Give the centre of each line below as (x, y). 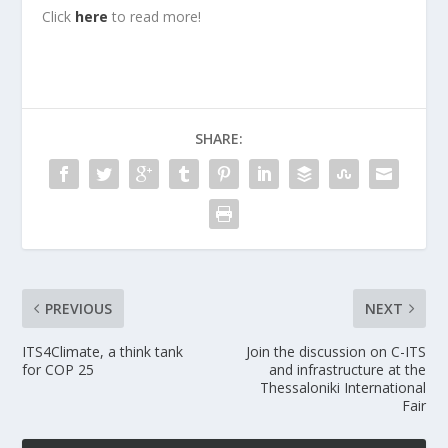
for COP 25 (58, 370)
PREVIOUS (79, 309)
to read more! (155, 17)
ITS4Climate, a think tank (103, 352)
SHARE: (219, 139)
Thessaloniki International (342, 388)
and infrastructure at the (347, 370)
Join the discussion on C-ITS (335, 352)
